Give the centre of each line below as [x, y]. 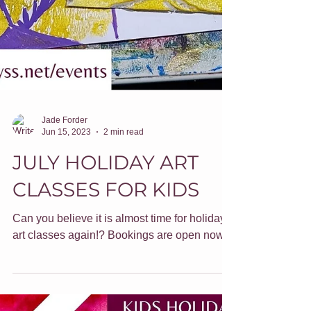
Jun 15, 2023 [66, 223]
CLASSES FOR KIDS [106, 281]
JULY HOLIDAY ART [106, 254]
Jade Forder [65, 212]
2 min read [124, 223]
